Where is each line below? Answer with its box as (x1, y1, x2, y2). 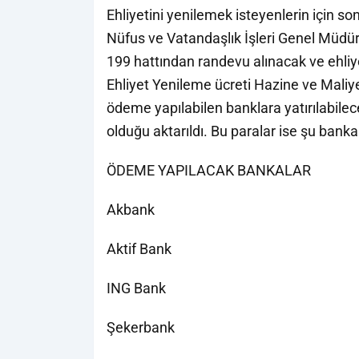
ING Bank (107, 280, 166, 296)
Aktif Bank (107, 240, 171, 257)
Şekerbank (107, 319, 175, 336)
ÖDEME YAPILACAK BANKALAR (107, 162, 311, 179)
